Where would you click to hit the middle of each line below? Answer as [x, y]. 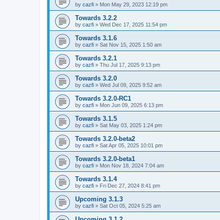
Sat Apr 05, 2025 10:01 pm [131, 145]
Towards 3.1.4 [96, 179]
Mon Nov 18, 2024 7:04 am [132, 165]
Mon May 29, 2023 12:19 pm [134, 4]
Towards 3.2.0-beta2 [105, 138]
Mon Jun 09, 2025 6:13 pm [131, 105]
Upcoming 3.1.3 [99, 199]
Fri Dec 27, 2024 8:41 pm [130, 185]
